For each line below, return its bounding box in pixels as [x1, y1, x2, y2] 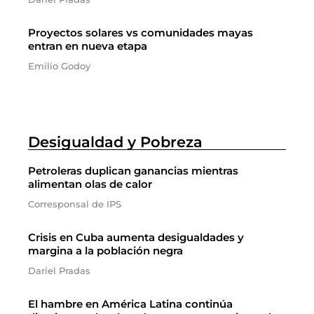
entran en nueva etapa [28, 39, 147, 53]
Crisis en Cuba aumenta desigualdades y [28, 231, 244, 244]
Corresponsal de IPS [28, 198, 121, 210]
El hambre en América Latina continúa [28, 297, 233, 310]
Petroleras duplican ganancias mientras [28, 164, 238, 177]
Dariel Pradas [28, 265, 90, 276]
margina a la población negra [28, 244, 183, 257]
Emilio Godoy [28, 60, 90, 71]
